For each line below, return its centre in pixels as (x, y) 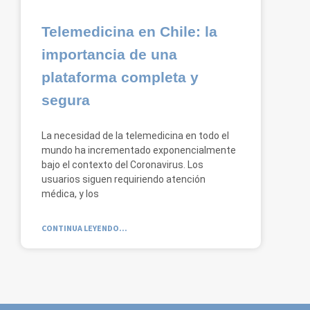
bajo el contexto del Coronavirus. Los (122, 164)
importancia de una (109, 54)
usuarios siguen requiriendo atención (124, 179)
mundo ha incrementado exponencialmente (139, 150)
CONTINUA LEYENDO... (84, 228)
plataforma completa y (120, 77)
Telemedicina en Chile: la (129, 31)
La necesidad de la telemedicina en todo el (135, 135)
